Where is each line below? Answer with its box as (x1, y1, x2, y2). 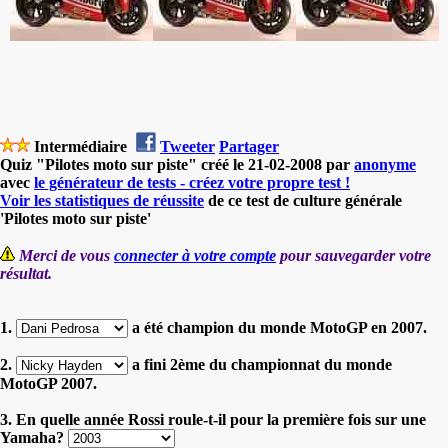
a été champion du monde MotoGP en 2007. (128, 318, 427, 336)
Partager (219, 137, 279, 155)
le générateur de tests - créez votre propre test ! (34, 173, 350, 191)
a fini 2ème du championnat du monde (128, 355, 392, 373)
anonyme (354, 155, 416, 173)
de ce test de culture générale (204, 191, 402, 209)
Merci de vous (19, 246, 114, 264)
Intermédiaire (30, 137, 131, 155)
